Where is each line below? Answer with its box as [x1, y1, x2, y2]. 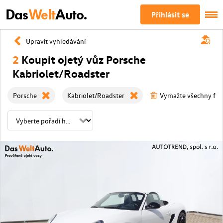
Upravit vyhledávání [25, 36, 86, 46]
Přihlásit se [151, 9, 190, 19]
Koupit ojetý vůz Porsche [21, 52, 146, 66]
